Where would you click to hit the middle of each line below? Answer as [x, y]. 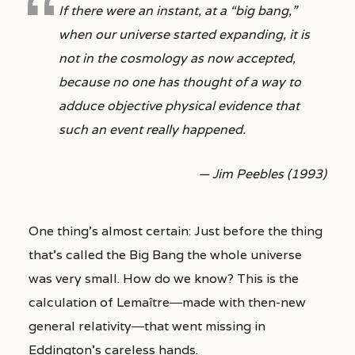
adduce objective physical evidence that [179, 106]
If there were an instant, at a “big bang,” [177, 11]
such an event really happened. [152, 130]
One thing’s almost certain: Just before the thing [175, 231]
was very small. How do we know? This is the [163, 279]
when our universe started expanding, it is [184, 35]
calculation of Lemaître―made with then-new [167, 303]
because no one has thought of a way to [179, 82]
